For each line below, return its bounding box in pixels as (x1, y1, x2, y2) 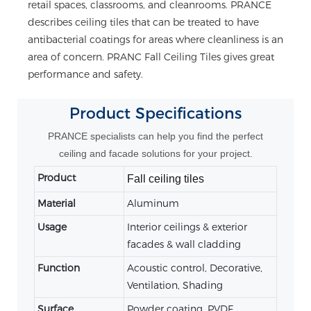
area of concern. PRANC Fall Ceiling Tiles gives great (28, 50, 274, 63)
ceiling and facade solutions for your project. (58, 148, 253, 160)
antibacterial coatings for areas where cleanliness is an (28, 33, 283, 46)
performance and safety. (28, 67, 143, 81)
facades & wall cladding (126, 237, 241, 251)
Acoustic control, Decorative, (126, 261, 262, 274)
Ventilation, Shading (126, 278, 223, 292)
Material (37, 196, 76, 210)
